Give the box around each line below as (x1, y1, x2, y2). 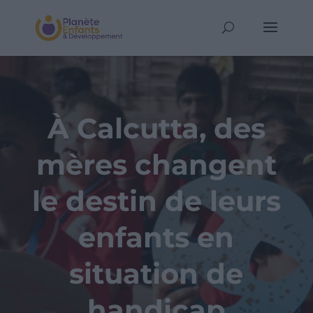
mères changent (36, 147, 277, 182)
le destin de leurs (31, 184, 281, 218)
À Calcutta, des (47, 111, 265, 145)
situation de (69, 256, 244, 291)
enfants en (78, 220, 235, 254)
